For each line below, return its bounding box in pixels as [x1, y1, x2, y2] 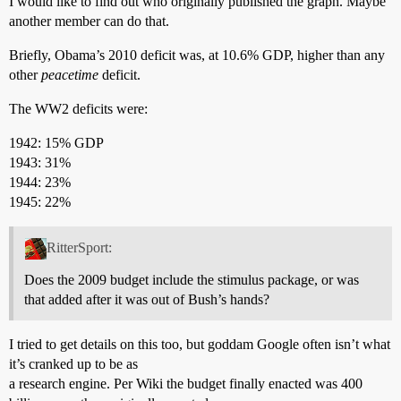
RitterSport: [46, 239, 112, 255]
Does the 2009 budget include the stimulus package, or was [24, 271, 359, 287]
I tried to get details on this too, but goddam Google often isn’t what [9, 336, 390, 352]
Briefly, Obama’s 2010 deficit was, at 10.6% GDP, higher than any [9, 47, 385, 64]
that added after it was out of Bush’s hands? [24, 291, 269, 307]
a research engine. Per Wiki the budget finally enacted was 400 [9, 375, 363, 391]
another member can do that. [9, 13, 169, 30]
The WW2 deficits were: [9, 101, 148, 117]
